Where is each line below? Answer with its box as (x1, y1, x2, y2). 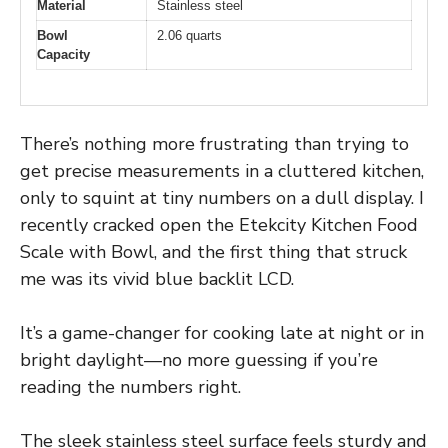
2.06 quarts (157, 28, 222, 44)
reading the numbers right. (20, 374, 241, 399)
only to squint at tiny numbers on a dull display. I (20, 185, 424, 210)
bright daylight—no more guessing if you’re (20, 347, 378, 372)
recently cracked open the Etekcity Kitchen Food (20, 212, 418, 237)
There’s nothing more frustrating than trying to (20, 131, 409, 156)
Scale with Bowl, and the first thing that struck (20, 239, 407, 264)
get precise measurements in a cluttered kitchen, (20, 158, 424, 183)
